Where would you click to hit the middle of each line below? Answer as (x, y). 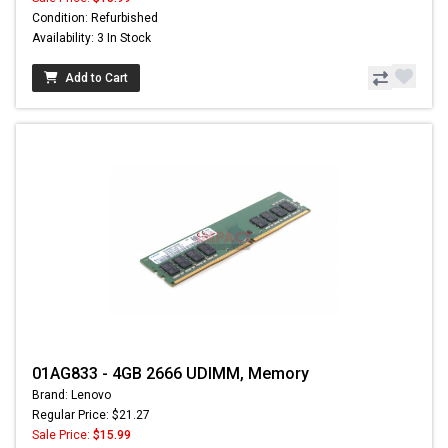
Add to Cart (96, 78)
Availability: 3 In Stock (91, 38)
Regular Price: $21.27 (91, 415)
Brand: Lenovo (71, 395)
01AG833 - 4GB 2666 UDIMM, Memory (170, 374)
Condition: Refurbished (95, 18)
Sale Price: (62, 435)
